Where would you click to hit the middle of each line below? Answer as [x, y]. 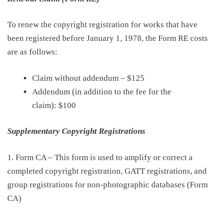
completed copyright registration [64, 171]
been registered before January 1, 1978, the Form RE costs [108, 38]
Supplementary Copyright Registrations [76, 131]
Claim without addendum [76, 78]
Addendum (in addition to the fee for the [102, 91]
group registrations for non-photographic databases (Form [108, 184]
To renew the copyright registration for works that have [102, 25]
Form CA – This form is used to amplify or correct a [104, 157]
